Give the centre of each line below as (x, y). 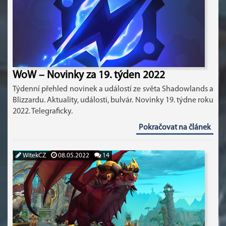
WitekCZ (34, 156)
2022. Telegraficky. (43, 111)
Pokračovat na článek (175, 128)
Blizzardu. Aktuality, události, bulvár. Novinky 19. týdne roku (113, 100)
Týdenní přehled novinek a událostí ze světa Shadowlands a (113, 89)
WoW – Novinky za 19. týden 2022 (89, 75)
